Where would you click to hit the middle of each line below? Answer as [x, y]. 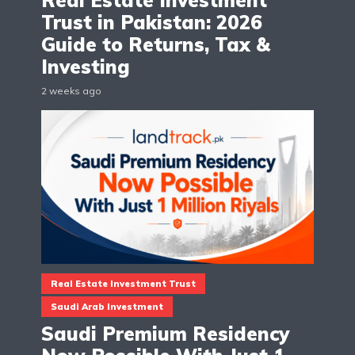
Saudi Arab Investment [107, 307]
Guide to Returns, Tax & [156, 45]
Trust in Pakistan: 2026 [152, 23]
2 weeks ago [71, 91]
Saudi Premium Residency [165, 334]
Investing [86, 67]
